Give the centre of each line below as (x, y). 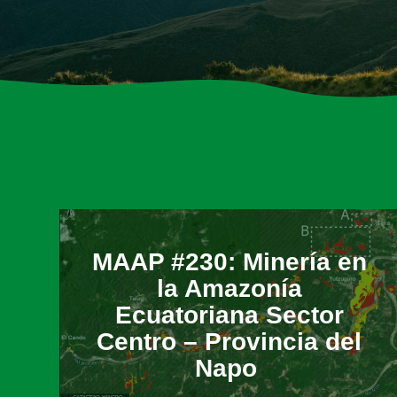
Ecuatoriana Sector (229, 315)
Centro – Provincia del (229, 341)
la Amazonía (229, 288)
